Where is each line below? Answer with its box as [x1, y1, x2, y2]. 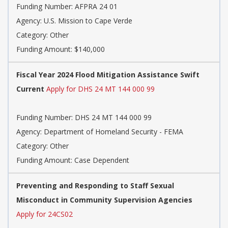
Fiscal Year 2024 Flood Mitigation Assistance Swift [16, 70, 199, 80]
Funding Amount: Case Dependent [16, 155, 129, 165]
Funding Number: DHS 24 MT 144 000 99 [16, 112, 152, 123]
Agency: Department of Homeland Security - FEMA [16, 127, 183, 137]
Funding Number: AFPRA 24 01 [16, 2, 118, 12]
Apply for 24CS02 [16, 209, 73, 219]
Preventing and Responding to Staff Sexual [16, 181, 174, 191]
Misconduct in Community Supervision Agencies [16, 195, 192, 205]
